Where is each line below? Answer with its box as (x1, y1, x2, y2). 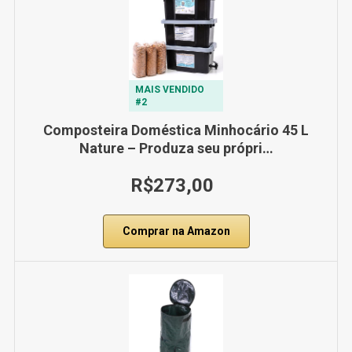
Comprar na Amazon (122, 225, 230, 238)
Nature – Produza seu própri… (79, 140, 273, 157)
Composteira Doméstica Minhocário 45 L (43, 122, 309, 139)
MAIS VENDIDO (135, 84, 204, 96)
